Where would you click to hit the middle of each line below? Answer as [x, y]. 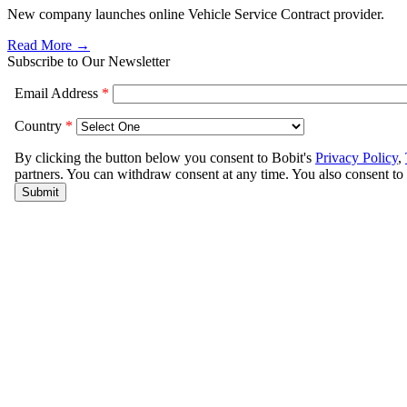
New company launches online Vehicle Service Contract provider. [196, 14]
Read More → [49, 45]
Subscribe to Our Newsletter [89, 61]
